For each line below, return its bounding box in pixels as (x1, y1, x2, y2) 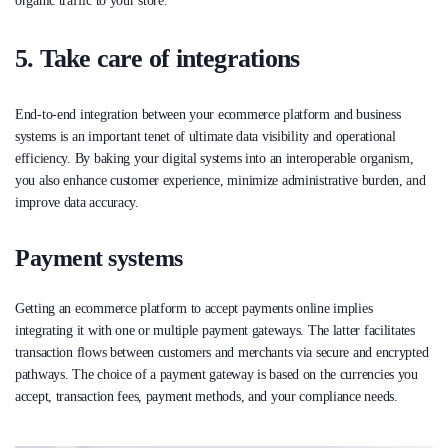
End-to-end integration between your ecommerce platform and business (15, 106, 401, 122)
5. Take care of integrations (15, 43, 300, 73)
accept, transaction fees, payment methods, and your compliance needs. (15, 388, 398, 404)
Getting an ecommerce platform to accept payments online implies (15, 300, 373, 316)
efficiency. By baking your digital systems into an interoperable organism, (15, 150, 414, 166)
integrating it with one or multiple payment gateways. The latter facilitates (15, 322, 415, 338)
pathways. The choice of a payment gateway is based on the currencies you (15, 366, 418, 382)
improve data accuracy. (15, 194, 143, 210)
